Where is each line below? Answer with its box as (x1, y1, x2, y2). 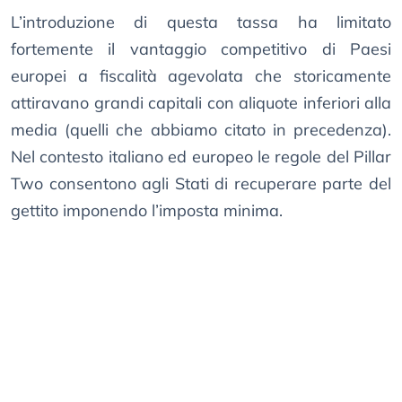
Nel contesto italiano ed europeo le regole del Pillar (11, 146, 391, 168)
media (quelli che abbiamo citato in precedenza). (11, 119, 391, 141)
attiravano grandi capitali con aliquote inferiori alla (11, 92, 391, 114)
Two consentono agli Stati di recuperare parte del (11, 173, 391, 195)
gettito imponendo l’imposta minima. (11, 200, 283, 222)
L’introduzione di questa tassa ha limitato (11, 12, 391, 33)
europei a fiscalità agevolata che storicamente (11, 66, 391, 87)
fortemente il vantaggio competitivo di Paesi (11, 39, 391, 60)
